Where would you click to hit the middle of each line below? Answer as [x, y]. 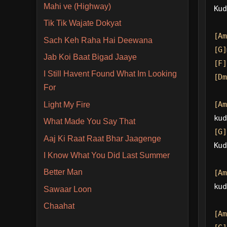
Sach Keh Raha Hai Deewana [98, 40]
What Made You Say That [89, 122]
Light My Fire [67, 104]
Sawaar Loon [67, 189]
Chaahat [59, 206]
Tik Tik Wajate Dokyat [82, 23]
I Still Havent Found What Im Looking [110, 74]
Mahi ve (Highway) [77, 6]
